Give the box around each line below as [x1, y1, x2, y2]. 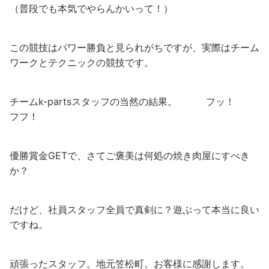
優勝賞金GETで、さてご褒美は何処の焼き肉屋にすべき [10, 150, 250, 162]
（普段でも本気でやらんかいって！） [10, 2, 173, 15]
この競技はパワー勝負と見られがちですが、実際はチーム [10, 41, 259, 54]
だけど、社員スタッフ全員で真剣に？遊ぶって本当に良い [10, 204, 259, 216]
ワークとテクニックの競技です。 [10, 56, 154, 69]
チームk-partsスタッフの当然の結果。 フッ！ [10, 95, 254, 108]
